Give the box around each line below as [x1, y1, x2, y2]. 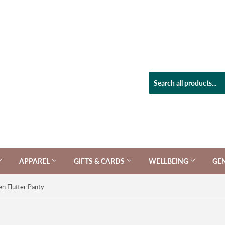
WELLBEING [149, 157, 190, 165]
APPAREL [19, 157, 51, 165]
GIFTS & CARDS [74, 157, 126, 165]
